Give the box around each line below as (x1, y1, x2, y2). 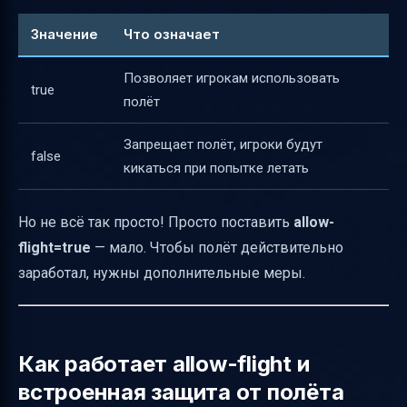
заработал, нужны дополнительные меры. (18, 264, 305, 282)
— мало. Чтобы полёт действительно (91, 239, 343, 256)
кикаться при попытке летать (124, 159, 309, 176)
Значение (31, 25, 98, 43)
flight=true (18, 239, 91, 256)
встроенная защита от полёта (18, 379, 344, 405)
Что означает (124, 25, 220, 43)
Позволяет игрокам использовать (124, 69, 340, 86)
